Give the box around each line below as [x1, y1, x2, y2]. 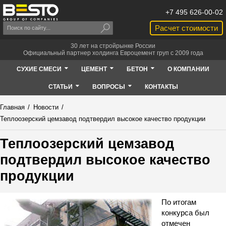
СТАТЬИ [48, 83, 73, 90]
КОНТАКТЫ [144, 83, 178, 90]
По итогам [161, 197, 197, 206]
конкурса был [161, 208, 210, 217]
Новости [33, 103, 59, 111]
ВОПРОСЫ [92, 83, 125, 90]
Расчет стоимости [154, 23, 218, 32]
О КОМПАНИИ [167, 65, 209, 73]
